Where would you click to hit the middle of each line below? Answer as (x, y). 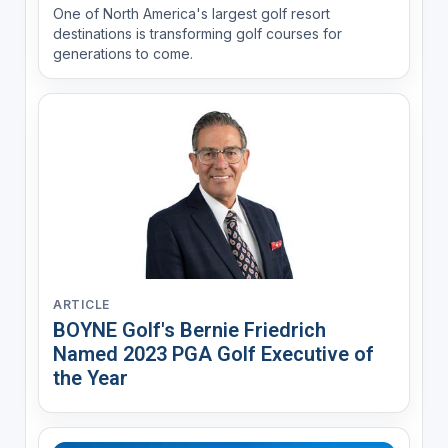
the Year (90, 377)
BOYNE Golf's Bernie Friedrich (189, 329)
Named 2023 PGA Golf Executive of (213, 353)
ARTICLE (81, 304)
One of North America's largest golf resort (191, 13)
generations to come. (122, 53)
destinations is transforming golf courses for (197, 33)
